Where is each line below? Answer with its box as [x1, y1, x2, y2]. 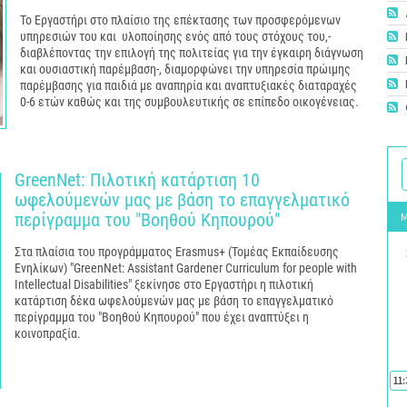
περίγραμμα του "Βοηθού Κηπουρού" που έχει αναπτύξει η [15, 310, 309, 324]
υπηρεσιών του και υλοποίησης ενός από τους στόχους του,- [20, 29, 331, 44]
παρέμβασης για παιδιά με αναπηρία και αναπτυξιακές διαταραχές [20, 78, 357, 93]
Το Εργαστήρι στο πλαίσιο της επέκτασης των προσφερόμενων [20, 13, 341, 27]
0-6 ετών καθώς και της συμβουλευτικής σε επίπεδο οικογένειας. [20, 94, 359, 109]
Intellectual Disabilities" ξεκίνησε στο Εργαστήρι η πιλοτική [15, 277, 313, 292]
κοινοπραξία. [15, 326, 81, 341]
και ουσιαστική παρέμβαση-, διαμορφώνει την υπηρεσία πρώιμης [20, 62, 351, 76]
